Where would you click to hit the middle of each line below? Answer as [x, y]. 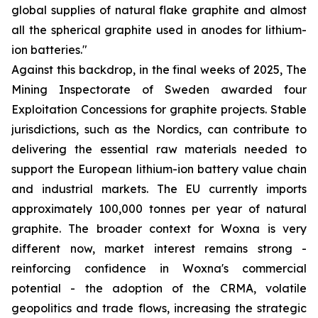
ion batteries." [49, 50]
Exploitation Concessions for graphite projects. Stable [159, 109]
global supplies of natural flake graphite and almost [159, 10]
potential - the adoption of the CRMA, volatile [159, 288]
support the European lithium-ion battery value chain [159, 169]
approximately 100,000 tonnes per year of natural [159, 209]
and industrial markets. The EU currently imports [159, 189]
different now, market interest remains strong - [159, 248]
